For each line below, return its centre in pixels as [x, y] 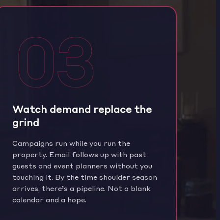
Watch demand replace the [82, 109]
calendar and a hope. [49, 199]
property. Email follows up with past [79, 154]
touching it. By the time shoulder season [84, 177]
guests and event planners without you [82, 165]
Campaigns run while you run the [71, 143]
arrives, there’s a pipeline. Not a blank [81, 188]
